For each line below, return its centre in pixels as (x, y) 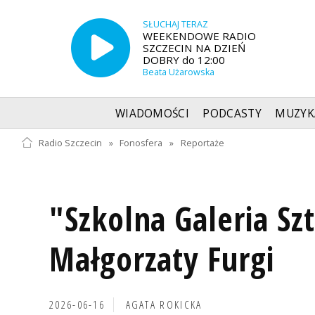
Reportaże (203, 143)
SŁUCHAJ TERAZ (175, 25)
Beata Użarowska (178, 72)
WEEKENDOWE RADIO (199, 36)
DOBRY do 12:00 (184, 60)
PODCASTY (232, 113)
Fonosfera (141, 143)
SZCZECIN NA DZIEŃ (194, 48)
